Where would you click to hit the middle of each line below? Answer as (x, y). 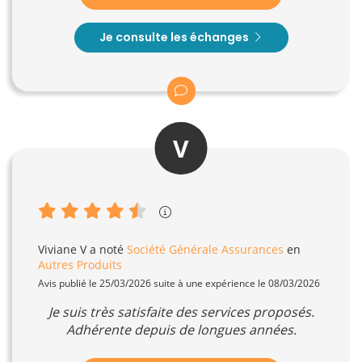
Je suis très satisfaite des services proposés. (181, 311)
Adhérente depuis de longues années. (181, 329)
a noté (107, 249)
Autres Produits (80, 264)
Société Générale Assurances (205, 249)
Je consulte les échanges (175, 37)
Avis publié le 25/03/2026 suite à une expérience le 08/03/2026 (179, 283)
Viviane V (62, 249)
